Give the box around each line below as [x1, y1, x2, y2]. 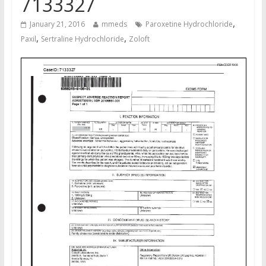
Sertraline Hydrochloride [40, 34, 124, 45]
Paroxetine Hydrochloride [145, 19, 233, 30]
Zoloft [128, 34, 150, 45]
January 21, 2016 [29, 19, 85, 30]
